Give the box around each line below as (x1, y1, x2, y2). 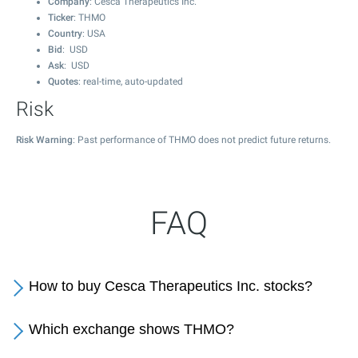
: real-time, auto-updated (78, 76, 183, 87)
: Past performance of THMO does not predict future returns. (73, 134, 331, 145)
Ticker (48, 12, 74, 23)
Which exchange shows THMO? (29, 321, 234, 337)
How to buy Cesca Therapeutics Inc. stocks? (29, 278, 312, 294)
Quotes (48, 76, 78, 87)
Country (48, 28, 82, 39)
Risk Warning (16, 134, 73, 145)
